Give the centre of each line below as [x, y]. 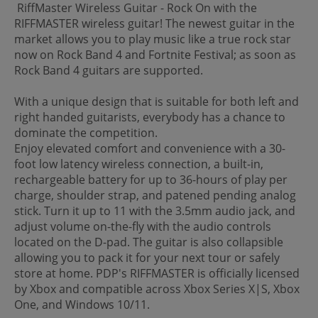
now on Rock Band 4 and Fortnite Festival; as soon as [155, 54]
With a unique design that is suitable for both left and [157, 101]
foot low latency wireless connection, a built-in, [139, 164]
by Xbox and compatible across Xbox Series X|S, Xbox [157, 289]
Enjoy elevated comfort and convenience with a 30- [150, 148]
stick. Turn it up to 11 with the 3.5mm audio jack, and [155, 210]
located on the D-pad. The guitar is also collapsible [149, 242]
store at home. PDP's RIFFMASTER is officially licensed [157, 273]
